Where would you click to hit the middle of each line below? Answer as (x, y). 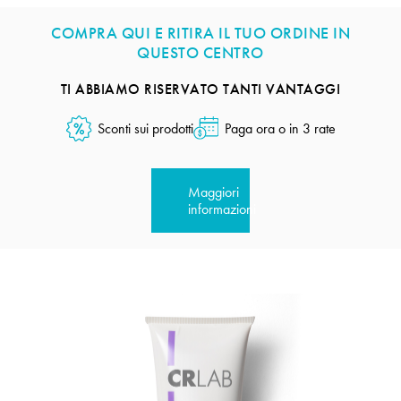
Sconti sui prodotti (145, 128)
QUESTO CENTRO (200, 52)
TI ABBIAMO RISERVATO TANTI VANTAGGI (200, 89)
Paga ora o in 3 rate (280, 128)
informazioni (222, 209)
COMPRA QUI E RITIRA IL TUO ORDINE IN (200, 33)
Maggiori (213, 192)
